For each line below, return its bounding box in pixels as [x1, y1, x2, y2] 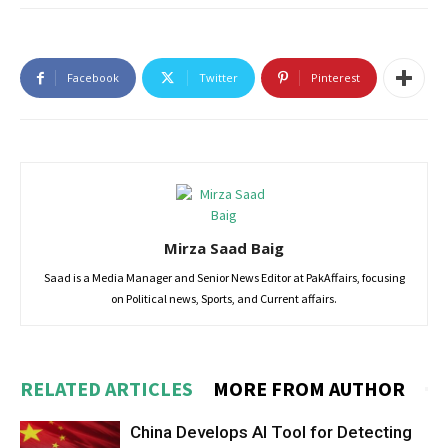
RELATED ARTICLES [20, 376, 193, 401]
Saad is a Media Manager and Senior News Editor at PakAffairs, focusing [43, 270, 405, 285]
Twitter [199, 70, 238, 85]
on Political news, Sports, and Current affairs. [111, 291, 337, 306]
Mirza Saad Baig [164, 238, 284, 258]
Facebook [67, 70, 119, 85]
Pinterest [311, 70, 360, 85]
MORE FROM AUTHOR [213, 376, 405, 401]
